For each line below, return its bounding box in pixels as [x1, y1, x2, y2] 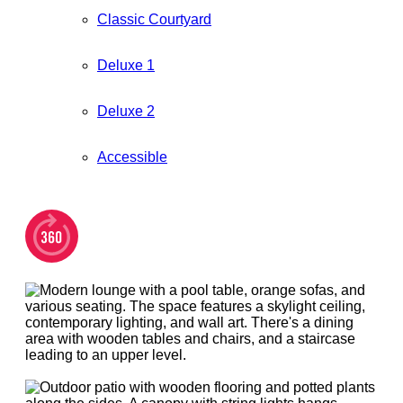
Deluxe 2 [97, 103, 155, 120]
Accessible [97, 149, 167, 166]
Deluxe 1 [97, 58, 155, 74]
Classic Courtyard [97, 12, 211, 28]
